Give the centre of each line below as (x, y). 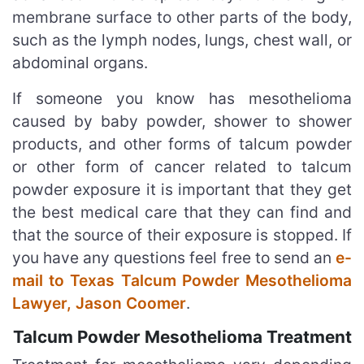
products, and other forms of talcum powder (182, 143)
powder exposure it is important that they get (182, 189)
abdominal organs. (80, 62)
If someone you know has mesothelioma (182, 98)
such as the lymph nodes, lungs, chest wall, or (182, 39)
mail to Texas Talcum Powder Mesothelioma (182, 280)
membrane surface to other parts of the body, (182, 17)
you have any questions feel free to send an (174, 257)
